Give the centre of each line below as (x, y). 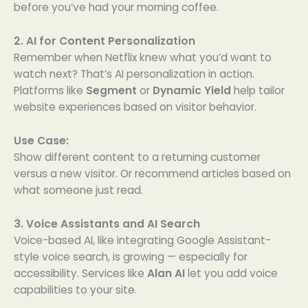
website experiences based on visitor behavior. (135, 107)
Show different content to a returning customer (137, 157)
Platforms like (50, 90)
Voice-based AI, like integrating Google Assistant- (142, 240)
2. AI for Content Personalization (104, 41)
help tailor (258, 90)
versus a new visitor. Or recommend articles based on (152, 173)
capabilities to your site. (75, 289)
